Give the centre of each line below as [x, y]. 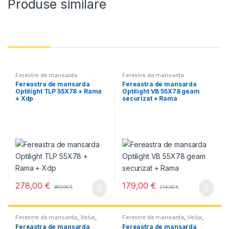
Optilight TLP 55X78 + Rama [59, 91]
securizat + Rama [150, 99]
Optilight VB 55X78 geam [161, 91]
